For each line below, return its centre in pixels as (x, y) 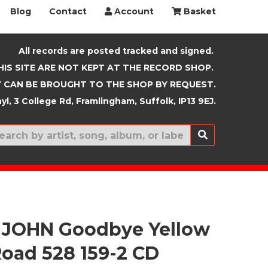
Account (133, 11)
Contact (68, 11)
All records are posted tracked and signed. (116, 51)
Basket (199, 11)
